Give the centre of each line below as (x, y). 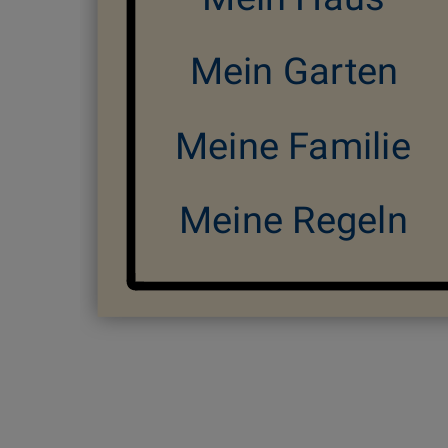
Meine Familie (293, 146)
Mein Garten (294, 71)
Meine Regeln (294, 220)
